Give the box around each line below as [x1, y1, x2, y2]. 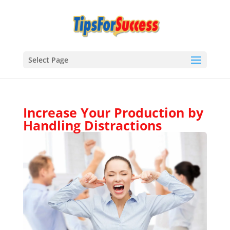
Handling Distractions [23, 117, 162, 134]
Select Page [28, 55, 68, 65]
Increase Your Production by [23, 104, 203, 121]
